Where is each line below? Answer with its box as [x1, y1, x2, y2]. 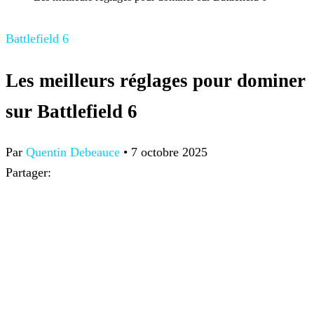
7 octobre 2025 [131, 145, 207, 160]
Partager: [6, 165, 51, 180]
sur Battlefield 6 [6, 100, 137, 122]
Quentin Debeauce [26, 145, 120, 160]
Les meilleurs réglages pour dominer [6, 69, 306, 91]
